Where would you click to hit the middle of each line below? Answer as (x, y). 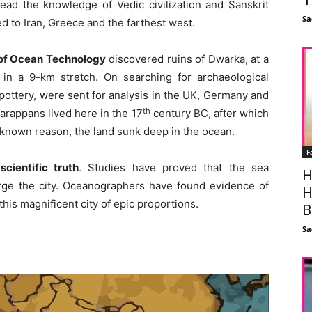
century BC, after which (210, 114)
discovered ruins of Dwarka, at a (187, 59)
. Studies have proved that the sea (174, 168)
